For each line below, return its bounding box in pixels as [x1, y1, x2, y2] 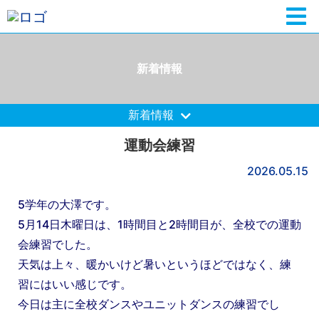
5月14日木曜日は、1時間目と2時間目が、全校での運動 [18, 216, 301, 231]
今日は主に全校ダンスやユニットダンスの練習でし [18, 296, 280, 311]
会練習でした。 [18, 236, 98, 251]
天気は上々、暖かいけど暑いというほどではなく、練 [18, 256, 291, 271]
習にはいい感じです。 [18, 276, 132, 291]
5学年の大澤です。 [18, 197, 116, 211]
